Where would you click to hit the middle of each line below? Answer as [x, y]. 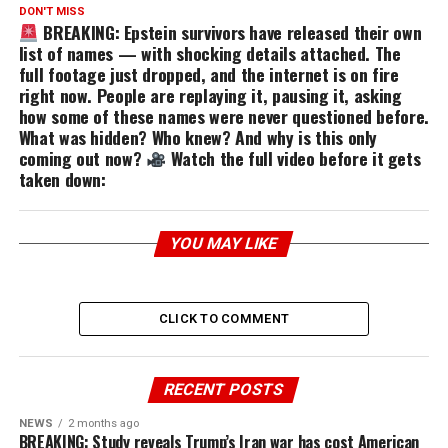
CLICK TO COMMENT [224, 318]
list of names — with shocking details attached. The [209, 52]
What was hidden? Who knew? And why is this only [198, 136]
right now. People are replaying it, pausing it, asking [210, 94]
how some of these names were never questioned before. [224, 115]
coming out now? [82, 157]
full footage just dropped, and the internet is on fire [208, 73]
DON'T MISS [51, 11]
